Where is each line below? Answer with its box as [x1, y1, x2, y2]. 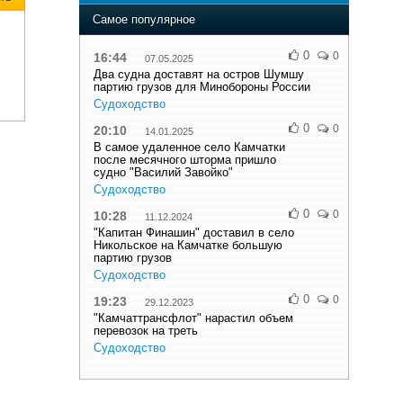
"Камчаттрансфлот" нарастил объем [94, 311, 293, 325]
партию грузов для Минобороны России [94, 80, 310, 94]
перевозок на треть [94, 324, 198, 337]
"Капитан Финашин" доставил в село [94, 226, 294, 239]
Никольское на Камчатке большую [94, 238, 282, 252]
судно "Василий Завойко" [94, 166, 233, 179]
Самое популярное [93, 13, 195, 26]
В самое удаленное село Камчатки [94, 140, 285, 154]
